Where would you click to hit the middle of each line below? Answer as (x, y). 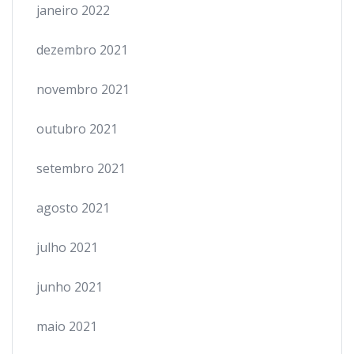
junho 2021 (70, 287)
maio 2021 (67, 326)
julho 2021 (67, 247)
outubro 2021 (77, 129)
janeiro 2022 (73, 10)
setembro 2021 (81, 168)
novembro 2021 (83, 89)
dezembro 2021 (82, 50)
